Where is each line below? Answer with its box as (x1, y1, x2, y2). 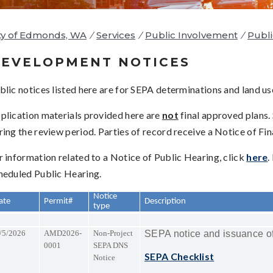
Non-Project (93, 228, 133, 238)
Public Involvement (145, 29, 238, 41)
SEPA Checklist (144, 250, 214, 262)
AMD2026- (44, 228, 82, 238)
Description (144, 196, 186, 206)
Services (96, 29, 135, 41)
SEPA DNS (93, 240, 129, 250)
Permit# (44, 196, 75, 206)
